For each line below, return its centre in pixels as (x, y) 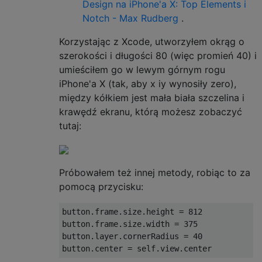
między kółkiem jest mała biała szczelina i (152, 97)
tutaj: (70, 125)
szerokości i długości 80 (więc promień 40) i (158, 55)
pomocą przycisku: (101, 186)
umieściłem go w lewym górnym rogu (142, 69)
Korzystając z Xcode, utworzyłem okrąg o (152, 41)
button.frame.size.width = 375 (130, 224)
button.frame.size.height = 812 (132, 211)
